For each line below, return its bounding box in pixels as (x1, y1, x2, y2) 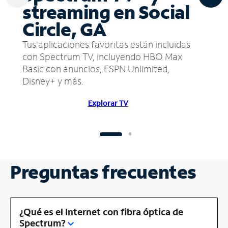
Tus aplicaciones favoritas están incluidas (22, 38, 190, 50)
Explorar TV (88, 98, 128, 108)
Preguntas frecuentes (10, 159, 196, 184)
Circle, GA (22, 17, 107, 41)
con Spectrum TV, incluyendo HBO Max (22, 50, 182, 63)
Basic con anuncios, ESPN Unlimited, (22, 62, 169, 75)
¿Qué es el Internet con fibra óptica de (19, 205, 183, 218)
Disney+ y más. (22, 74, 83, 87)
